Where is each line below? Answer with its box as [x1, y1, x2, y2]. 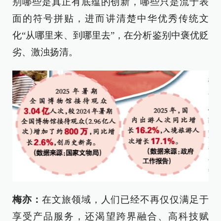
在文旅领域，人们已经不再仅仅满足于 [41, 194, 209, 205]
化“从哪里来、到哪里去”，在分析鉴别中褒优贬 [12, 30, 209, 40]
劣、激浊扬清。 [12, 46, 78, 57]
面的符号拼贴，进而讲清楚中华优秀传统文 [12, 13, 209, 24]
